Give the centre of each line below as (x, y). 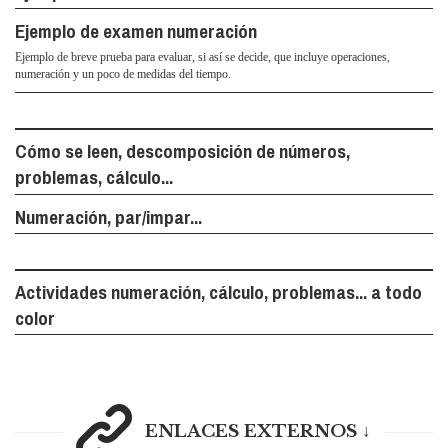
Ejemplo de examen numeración (136, 30)
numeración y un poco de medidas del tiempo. (123, 74)
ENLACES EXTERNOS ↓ (258, 432)
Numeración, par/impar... (108, 216)
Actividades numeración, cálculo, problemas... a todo (218, 292)
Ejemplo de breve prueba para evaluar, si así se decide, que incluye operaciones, (202, 57)
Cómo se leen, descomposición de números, (182, 151)
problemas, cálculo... (94, 177)
